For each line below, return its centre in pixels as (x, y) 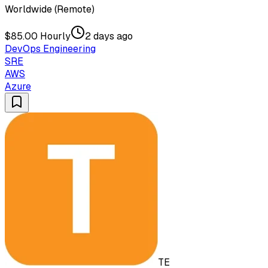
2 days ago (109, 36)
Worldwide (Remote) (50, 9)
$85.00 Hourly (38, 36)
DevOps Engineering (50, 49)
